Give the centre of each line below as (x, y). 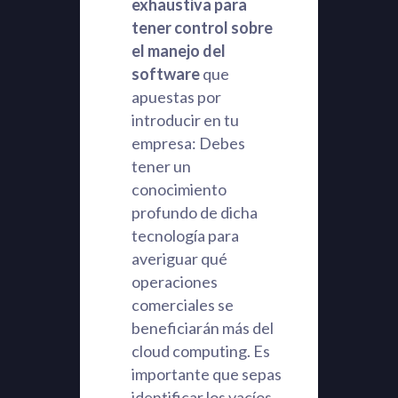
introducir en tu (185, 120)
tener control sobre (202, 28)
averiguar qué (179, 259)
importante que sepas (206, 374)
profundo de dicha (194, 212)
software (165, 74)
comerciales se (182, 305)
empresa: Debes (188, 143)
